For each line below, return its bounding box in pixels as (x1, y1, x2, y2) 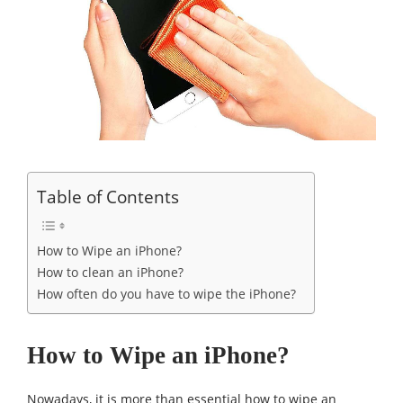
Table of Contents (37, 184, 179, 210)
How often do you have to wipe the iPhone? (37, 285, 296, 303)
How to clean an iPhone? (37, 264, 184, 282)
